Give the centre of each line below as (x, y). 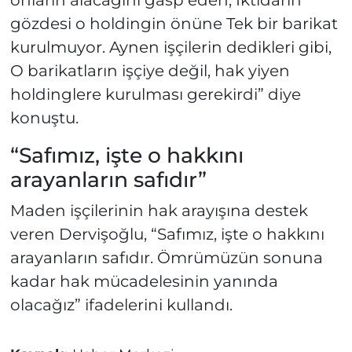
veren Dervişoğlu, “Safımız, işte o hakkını (167, 234)
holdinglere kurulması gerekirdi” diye (155, 95)
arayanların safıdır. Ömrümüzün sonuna (166, 257)
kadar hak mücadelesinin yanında (144, 281)
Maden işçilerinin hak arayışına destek (159, 210)
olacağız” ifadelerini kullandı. (121, 304)
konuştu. (44, 118)
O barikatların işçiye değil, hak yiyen (150, 71)
